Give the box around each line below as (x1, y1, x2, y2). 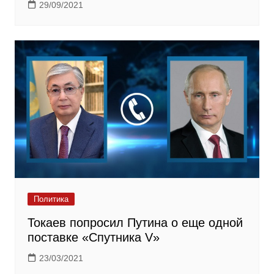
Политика (33, 194, 68, 204)
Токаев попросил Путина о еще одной (27, 216, 243, 230)
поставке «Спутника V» (27, 231, 160, 245)
